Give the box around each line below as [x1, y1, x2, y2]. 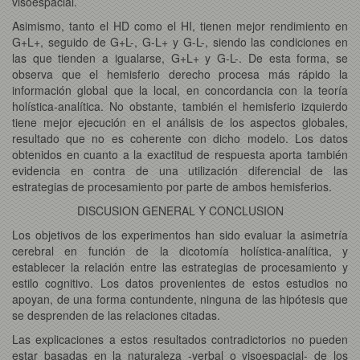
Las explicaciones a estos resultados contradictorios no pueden [12, 330, 348, 347]
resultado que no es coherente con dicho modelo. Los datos [12, 129, 348, 146]
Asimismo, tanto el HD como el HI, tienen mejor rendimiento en [12, 17, 348, 34]
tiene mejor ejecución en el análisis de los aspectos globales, [12, 113, 348, 130]
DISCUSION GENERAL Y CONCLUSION [76, 202, 284, 219]
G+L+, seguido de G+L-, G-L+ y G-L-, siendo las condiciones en [12, 33, 348, 50]
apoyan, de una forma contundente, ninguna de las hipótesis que [12, 290, 348, 307]
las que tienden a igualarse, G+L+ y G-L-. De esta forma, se [12, 49, 348, 66]
